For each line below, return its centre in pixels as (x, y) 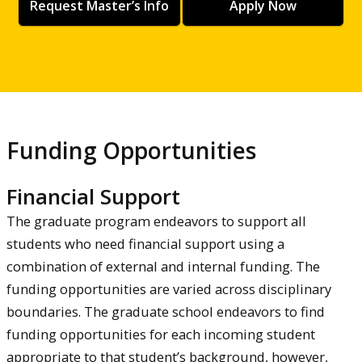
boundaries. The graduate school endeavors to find (166, 312)
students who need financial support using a (145, 244)
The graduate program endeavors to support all (156, 221)
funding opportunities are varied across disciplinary (169, 289)
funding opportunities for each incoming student (161, 335)
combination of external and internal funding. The (163, 267)
